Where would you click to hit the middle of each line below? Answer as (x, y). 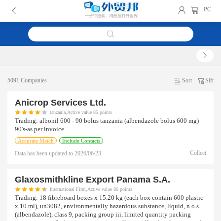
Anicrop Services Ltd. (60, 102)
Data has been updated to (45, 154)
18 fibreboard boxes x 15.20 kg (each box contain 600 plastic (121, 198)
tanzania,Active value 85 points (81, 112)
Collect (198, 153)
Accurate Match (36, 140)
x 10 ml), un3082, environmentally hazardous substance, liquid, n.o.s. (108, 206)
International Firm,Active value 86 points (91, 189)
